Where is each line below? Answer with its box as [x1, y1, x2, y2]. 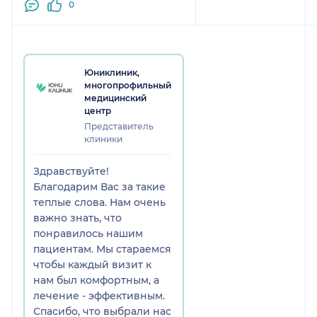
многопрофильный [84, 79, 171, 91]
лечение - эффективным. [33, 289, 165, 302]
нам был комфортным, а [33, 273, 159, 287]
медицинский [84, 92, 146, 103]
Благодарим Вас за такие [33, 180, 166, 193]
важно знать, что [33, 211, 122, 224]
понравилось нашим [33, 226, 143, 240]
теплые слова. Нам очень [33, 195, 166, 209]
